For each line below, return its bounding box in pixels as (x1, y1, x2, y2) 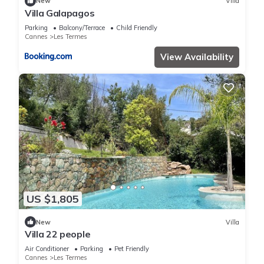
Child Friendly (116, 23, 157, 32)
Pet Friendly (114, 245, 149, 253)
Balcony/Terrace (59, 23, 105, 32)
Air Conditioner (25, 245, 69, 253)
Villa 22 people (25, 228, 91, 240)
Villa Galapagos (25, 6, 95, 19)
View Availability (160, 51, 233, 62)
